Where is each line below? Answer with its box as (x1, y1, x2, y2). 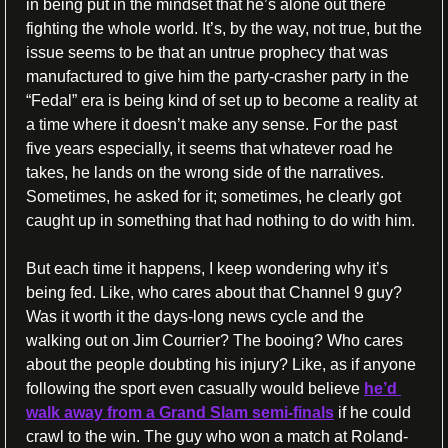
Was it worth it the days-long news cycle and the (26, 308, 364, 326)
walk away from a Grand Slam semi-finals (26, 404, 334, 422)
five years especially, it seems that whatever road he (26, 140, 393, 158)
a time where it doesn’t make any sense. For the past (26, 116, 397, 134)
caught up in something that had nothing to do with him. (26, 212, 415, 230)
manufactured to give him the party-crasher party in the (26, 68, 409, 86)
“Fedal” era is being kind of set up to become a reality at (26, 92, 417, 110)
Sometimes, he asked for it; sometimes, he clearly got (26, 188, 401, 206)
